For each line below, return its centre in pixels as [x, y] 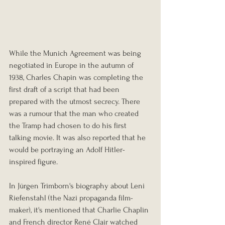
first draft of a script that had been [65, 89]
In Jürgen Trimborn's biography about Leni [78, 186]
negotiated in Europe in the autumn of [72, 65]
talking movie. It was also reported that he [78, 137]
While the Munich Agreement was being [76, 53]
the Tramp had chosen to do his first [69, 125]
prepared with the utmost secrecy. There [76, 101]
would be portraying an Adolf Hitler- [67, 149]
